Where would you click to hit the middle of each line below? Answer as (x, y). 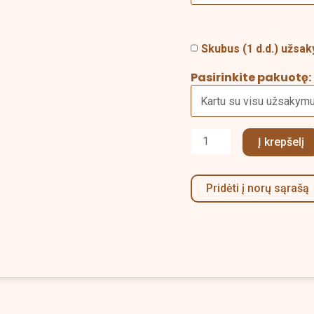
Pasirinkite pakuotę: (251, 77)
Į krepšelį (281, 142)
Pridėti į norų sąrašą (258, 189)
